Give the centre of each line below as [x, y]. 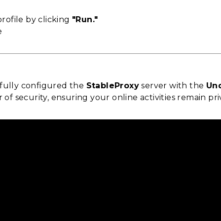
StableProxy [113, 86]
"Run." [85, 19]
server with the [173, 86]
